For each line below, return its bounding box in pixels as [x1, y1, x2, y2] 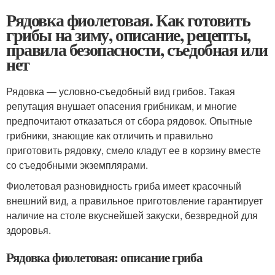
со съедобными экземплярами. [6, 158, 148, 172]
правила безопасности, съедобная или [6, 37, 268, 62]
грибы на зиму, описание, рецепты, [6, 22, 250, 47]
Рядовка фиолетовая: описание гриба [6, 248, 203, 266]
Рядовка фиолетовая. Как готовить [6, 7, 250, 33]
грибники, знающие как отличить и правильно [6, 128, 213, 142]
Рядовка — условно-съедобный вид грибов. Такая [6, 84, 235, 98]
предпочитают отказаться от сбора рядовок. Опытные [6, 114, 252, 128]
